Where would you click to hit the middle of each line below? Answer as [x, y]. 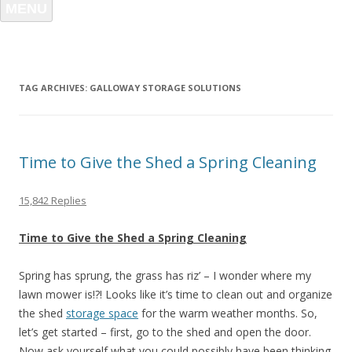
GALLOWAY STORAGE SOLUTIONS [165, 88]
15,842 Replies [53, 200]
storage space [102, 313]
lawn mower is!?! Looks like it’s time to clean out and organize [176, 294]
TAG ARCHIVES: [54, 88]
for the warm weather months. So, [228, 313]
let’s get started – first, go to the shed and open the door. [165, 332]
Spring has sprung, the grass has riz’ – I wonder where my [165, 275]
